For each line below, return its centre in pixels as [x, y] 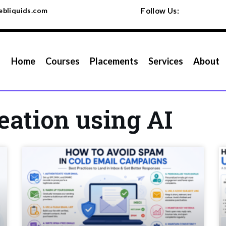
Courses [62, 61]
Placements [114, 61]
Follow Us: [160, 11]
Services [165, 61]
